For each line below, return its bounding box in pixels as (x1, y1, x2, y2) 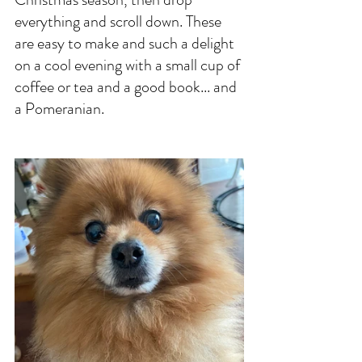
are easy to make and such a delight (15, 32, 238, 55)
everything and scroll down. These (15, 10, 225, 33)
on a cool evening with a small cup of (15, 53, 243, 77)
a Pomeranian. (15, 97, 107, 120)
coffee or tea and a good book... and (15, 75, 240, 99)
